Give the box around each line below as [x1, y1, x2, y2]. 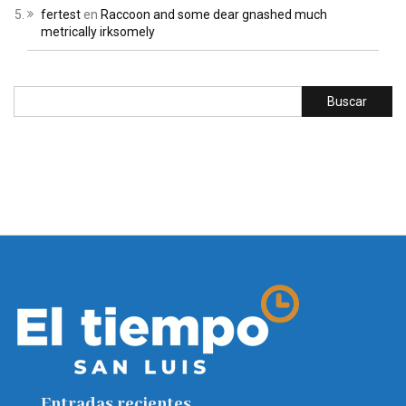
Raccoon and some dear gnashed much [101, 7, 327, 23]
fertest [41, 7, 81, 23]
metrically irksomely [41, 24, 155, 40]
